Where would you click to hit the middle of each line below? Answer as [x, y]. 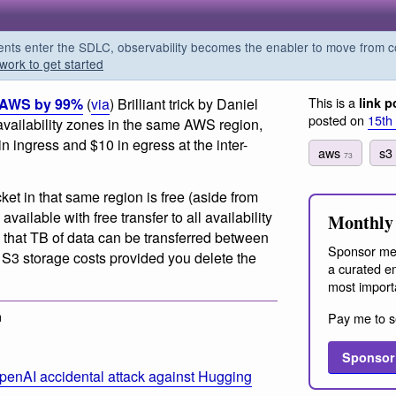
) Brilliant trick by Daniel [184, 104]
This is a [334, 102]
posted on [338, 120]
